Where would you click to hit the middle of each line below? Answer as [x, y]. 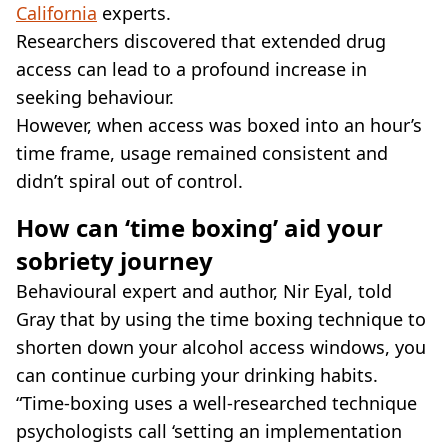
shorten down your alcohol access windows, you [221, 346]
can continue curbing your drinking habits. [197, 374]
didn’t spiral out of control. [129, 180]
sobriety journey [114, 260]
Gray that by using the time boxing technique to [221, 318]
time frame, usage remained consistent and [202, 152]
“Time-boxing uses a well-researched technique [216, 402]
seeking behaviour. [95, 96]
